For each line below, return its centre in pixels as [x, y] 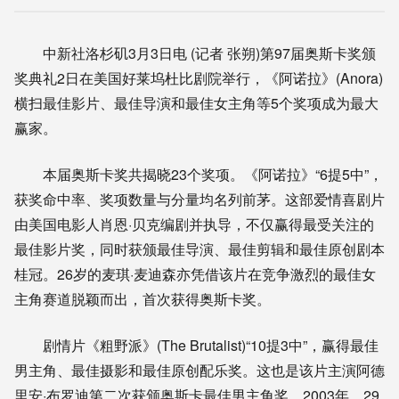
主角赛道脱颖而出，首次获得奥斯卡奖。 [142, 298]
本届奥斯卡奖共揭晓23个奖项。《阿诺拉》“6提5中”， [199, 174]
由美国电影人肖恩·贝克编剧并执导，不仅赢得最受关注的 [194, 224]
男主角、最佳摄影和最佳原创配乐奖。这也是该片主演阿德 [199, 370]
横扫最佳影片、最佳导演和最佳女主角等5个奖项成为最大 [196, 102]
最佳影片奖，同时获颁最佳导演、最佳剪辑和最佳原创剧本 [199, 248]
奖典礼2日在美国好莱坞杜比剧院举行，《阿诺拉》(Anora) [199, 77]
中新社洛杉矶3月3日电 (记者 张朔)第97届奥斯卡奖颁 [195, 53]
